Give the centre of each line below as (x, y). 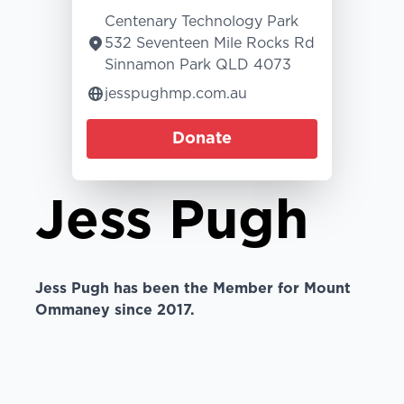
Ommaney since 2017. (115, 310)
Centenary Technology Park (202, 21)
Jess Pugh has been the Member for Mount (193, 288)
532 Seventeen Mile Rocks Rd (210, 43)
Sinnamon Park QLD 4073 (198, 64)
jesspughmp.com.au (176, 93)
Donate (202, 138)
